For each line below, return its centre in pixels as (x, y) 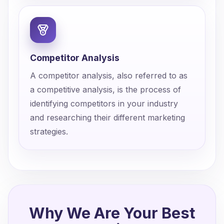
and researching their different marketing (107, 117)
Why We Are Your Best (112, 213)
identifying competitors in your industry (104, 103)
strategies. (49, 131)
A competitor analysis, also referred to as (109, 75)
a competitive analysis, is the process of (105, 89)
